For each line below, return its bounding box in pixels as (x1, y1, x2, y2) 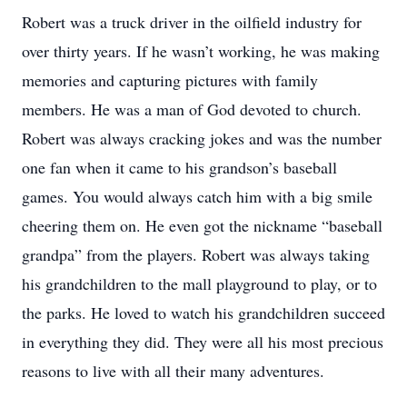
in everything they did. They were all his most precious (22, 331, 383, 352)
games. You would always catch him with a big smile (22, 185, 372, 207)
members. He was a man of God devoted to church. (22, 98, 362, 120)
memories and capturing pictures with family (22, 69, 318, 91)
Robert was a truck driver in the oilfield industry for (22, 11, 362, 33)
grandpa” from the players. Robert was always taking (22, 243, 370, 265)
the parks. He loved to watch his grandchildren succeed (22, 302, 385, 323)
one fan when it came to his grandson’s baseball (22, 156, 337, 178)
